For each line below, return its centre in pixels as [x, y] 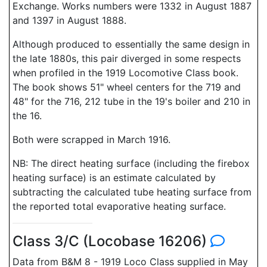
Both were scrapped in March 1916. [91, 139]
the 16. [27, 116]
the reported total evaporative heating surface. [119, 206]
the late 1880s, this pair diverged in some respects [127, 58]
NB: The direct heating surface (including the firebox [131, 163]
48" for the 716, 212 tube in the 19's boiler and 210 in [131, 101]
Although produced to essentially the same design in [131, 44]
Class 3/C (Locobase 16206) [111, 241]
